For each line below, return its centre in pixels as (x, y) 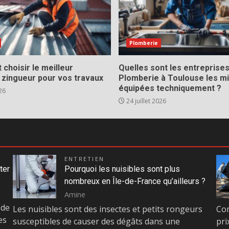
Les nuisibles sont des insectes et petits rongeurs (108, 209)
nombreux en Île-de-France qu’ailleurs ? (135, 181)
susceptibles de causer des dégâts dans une (96, 222)
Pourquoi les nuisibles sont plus (122, 169)
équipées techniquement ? (170, 88)
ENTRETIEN (85, 159)
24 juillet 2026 (145, 101)
